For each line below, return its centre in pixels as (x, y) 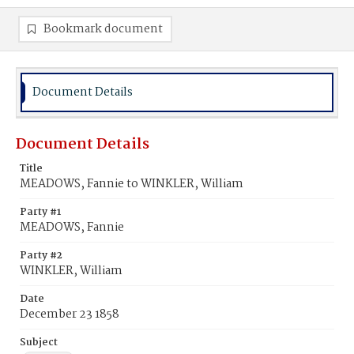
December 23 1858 (70, 314)
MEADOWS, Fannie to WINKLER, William (132, 184)
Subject (39, 343)
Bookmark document (103, 29)
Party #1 (40, 212)
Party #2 (41, 256)
